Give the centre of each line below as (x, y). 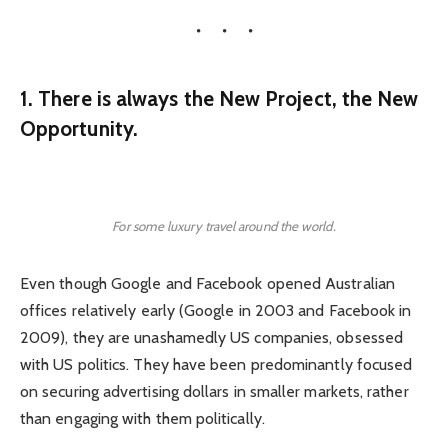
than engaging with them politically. (142, 419)
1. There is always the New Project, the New (219, 99)
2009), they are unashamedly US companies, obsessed (211, 338)
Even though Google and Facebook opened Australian (207, 284)
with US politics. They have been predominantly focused (216, 365)
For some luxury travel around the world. (224, 226)
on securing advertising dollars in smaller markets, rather (214, 392)
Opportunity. (79, 129)
